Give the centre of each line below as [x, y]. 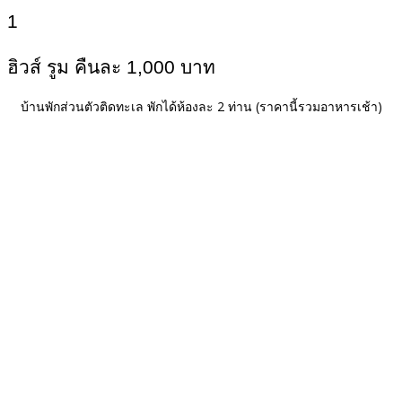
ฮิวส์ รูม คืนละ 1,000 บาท [111, 66]
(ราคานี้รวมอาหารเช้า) [319, 107]
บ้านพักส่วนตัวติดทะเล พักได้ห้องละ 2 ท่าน [138, 107]
